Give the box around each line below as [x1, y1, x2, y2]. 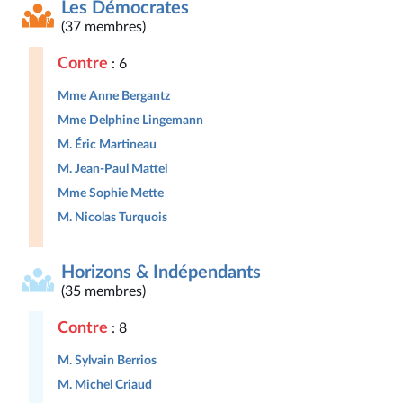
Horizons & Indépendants [61, 264, 261, 282]
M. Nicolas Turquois [58, 210, 167, 224]
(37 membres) [61, 20, 146, 34]
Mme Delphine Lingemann [58, 113, 203, 127]
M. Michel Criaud [58, 378, 152, 391]
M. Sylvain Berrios [58, 354, 157, 367]
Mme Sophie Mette [58, 186, 164, 200]
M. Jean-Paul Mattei [58, 162, 168, 175]
